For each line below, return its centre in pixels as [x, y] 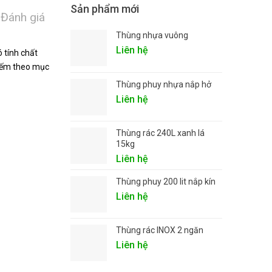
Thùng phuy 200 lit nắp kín [166, 182]
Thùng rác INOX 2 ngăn [160, 230]
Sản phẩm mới [105, 9]
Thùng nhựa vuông [152, 35]
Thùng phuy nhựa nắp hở [164, 84]
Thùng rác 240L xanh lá [160, 133]
